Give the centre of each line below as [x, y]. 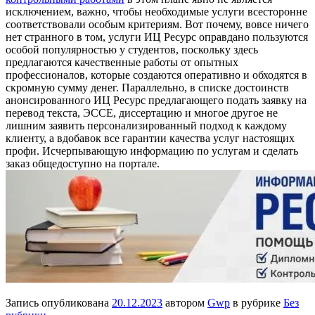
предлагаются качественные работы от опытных [122, 62]
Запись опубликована [59, 302]
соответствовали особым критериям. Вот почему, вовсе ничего [157, 24]
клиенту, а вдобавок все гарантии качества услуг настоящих [150, 138]
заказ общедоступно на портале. [83, 163]
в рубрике [257, 302]
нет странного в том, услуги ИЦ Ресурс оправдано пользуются [157, 37]
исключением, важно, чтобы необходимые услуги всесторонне [156, 11]
